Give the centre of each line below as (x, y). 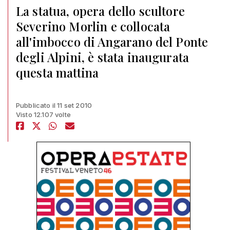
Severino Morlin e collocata (93, 26)
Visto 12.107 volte (43, 114)
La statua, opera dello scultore (100, 11)
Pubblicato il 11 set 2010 (54, 105)
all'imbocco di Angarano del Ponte (112, 42)
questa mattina (57, 72)
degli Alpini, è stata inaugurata (103, 57)
